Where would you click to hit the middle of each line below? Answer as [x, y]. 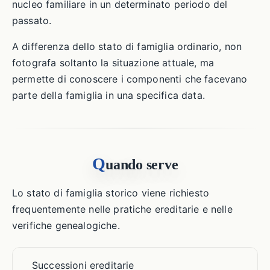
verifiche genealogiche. [66, 225]
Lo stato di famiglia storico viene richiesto [111, 193]
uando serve [142, 165]
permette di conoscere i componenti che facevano [130, 79]
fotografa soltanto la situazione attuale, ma [113, 63]
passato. [32, 20]
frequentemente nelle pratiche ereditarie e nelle [122, 209]
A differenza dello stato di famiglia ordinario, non [127, 46]
